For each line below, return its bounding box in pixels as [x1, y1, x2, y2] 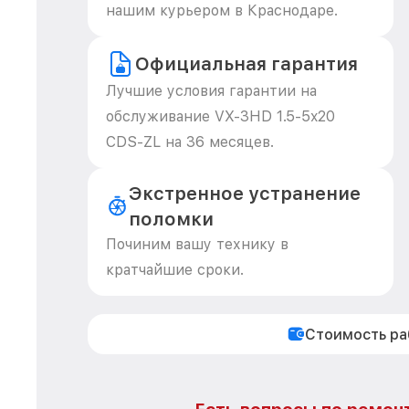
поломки [128, 208, 214, 230]
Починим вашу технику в [106, 236, 288, 253]
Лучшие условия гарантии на [106, 82, 317, 100]
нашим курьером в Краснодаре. [106, 2, 338, 19]
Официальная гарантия [135, 53, 358, 75]
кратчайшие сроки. [106, 261, 244, 278]
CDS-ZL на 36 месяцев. [106, 133, 274, 151]
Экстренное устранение [128, 183, 361, 204]
